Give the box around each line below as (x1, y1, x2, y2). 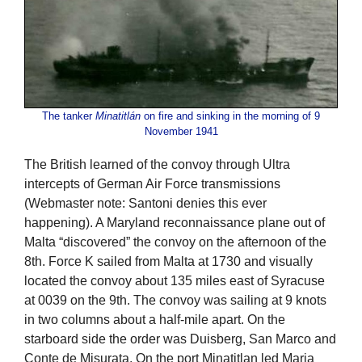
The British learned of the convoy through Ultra (24, 157, 290, 171)
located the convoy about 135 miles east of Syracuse (24, 273, 325, 288)
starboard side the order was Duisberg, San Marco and (24, 331, 336, 346)
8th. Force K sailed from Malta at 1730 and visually (24, 254, 313, 268)
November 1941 (144, 125, 218, 138)
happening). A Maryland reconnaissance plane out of (24, 215, 325, 229)
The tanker (42, 110, 95, 123)
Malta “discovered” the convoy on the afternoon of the (24, 234, 326, 249)
